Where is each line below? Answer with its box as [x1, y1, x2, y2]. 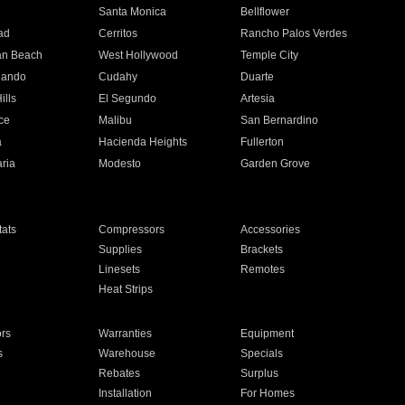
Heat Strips [98, 283, 153, 296]
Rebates [98, 367, 140, 380]
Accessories [240, 223, 301, 236]
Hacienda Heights [98, 136, 187, 148]
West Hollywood [98, 49, 178, 61]
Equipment [240, 327, 295, 340]
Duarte [240, 71, 275, 83]
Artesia [240, 92, 276, 105]
